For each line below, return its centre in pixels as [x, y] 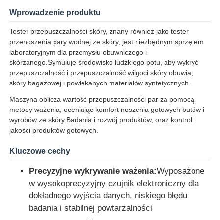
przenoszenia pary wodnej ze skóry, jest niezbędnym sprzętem [107, 41]
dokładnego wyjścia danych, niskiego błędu [108, 195]
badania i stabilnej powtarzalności [91, 208]
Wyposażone [181, 171]
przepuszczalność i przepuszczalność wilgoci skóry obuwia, [101, 72]
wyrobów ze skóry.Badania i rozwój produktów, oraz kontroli [102, 120]
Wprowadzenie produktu [55, 12]
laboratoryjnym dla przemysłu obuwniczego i [78, 52]
